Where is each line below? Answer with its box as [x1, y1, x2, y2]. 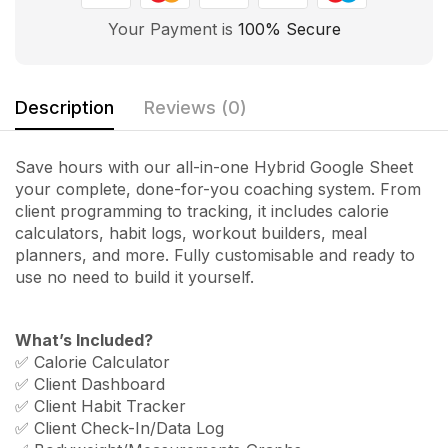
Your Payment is [107, 19, 238, 40]
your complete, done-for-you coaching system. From [15, 179, 421, 200]
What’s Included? [15, 329, 153, 350]
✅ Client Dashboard [15, 373, 165, 394]
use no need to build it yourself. [15, 267, 254, 288]
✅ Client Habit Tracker [15, 395, 186, 416]
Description [15, 97, 114, 119]
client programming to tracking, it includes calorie [15, 201, 389, 222]
